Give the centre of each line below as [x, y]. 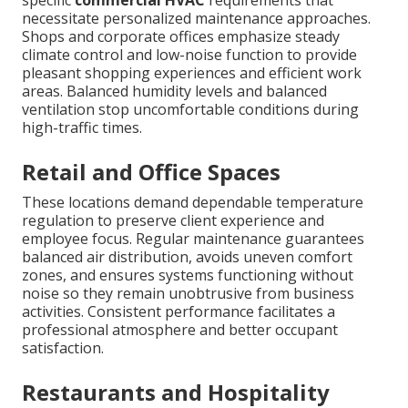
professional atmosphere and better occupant [180, 330]
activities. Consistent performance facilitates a [178, 312]
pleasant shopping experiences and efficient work [192, 73]
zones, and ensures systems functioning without [188, 275]
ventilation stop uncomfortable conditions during [190, 110]
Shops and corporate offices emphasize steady [181, 37]
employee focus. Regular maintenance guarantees [193, 239]
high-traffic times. [82, 128]
